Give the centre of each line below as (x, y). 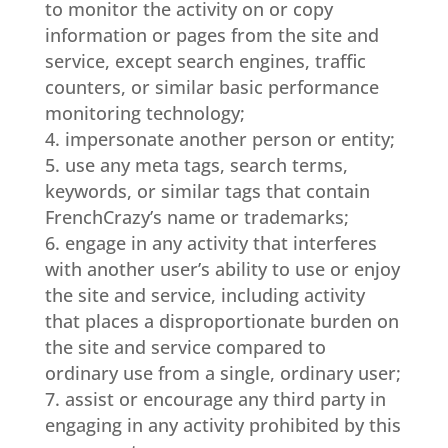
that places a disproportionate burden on (221, 321)
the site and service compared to (185, 347)
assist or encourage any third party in (225, 399)
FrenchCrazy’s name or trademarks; (196, 217)
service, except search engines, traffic (205, 61)
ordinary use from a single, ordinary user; (222, 373)
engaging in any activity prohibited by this (222, 425)
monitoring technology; (144, 113)
